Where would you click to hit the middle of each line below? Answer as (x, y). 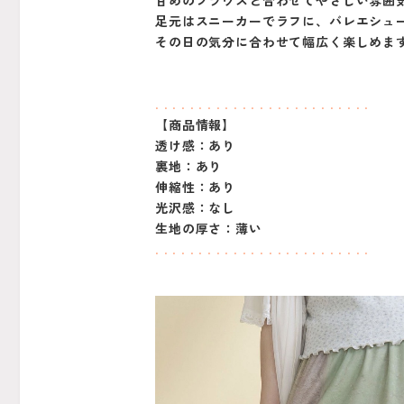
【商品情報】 (196, 125)
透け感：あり (196, 146)
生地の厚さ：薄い (209, 229)
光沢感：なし (196, 208)
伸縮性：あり (196, 187)
